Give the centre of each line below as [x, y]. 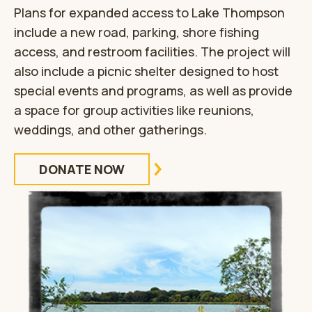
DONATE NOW [82, 170]
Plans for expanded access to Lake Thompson [149, 13]
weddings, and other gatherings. [110, 130]
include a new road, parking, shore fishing [136, 32]
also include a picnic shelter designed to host [146, 71]
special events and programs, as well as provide [153, 91]
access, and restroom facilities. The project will [152, 52]
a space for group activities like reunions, [134, 110]
